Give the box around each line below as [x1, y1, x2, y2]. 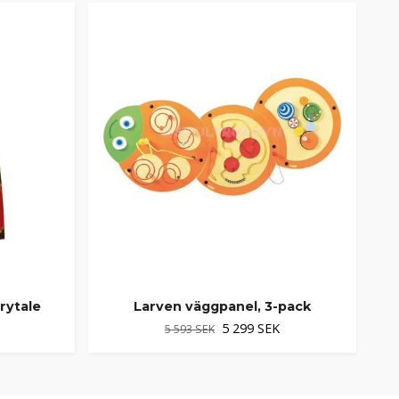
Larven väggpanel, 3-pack [134, 297, 311, 314]
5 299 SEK [222, 319, 280, 337]
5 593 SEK [165, 321, 215, 337]
